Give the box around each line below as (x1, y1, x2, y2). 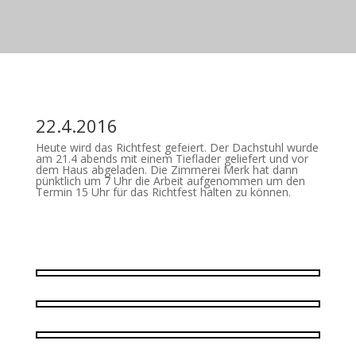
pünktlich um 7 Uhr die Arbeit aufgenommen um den (35, 173, 305, 189)
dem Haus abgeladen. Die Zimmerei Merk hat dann (35, 162, 298, 178)
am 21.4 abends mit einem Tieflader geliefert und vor (35, 151, 308, 167)
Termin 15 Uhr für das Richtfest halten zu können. (35, 184, 291, 200)
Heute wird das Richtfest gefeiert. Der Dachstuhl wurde (35, 140, 319, 156)
